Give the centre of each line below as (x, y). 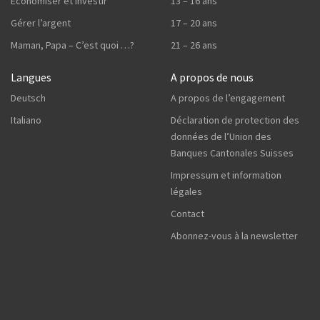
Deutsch (28, 97)
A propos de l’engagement (228, 97)
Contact (187, 213)
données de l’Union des (221, 136)
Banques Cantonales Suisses (232, 152)
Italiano (26, 120)
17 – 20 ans (194, 22)
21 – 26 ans (194, 45)
